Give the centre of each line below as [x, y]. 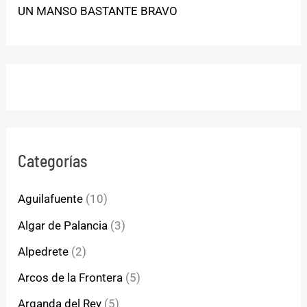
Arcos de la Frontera [71, 278]
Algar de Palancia [63, 225]
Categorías [53, 161]
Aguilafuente [51, 199]
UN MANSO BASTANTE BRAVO [98, 11]
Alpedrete [44, 251]
